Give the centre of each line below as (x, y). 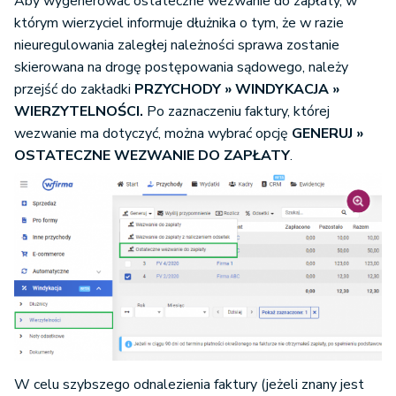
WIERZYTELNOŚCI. (80, 111)
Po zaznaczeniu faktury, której (238, 111)
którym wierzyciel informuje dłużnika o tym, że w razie (179, 23)
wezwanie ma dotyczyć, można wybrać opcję (153, 133)
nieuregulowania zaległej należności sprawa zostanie (177, 45)
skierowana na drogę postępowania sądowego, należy (181, 67)
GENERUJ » (327, 133)
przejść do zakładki (74, 89)
